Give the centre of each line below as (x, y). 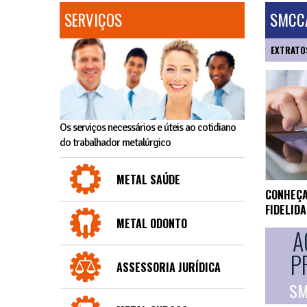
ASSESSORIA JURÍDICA (169, 268)
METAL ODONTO (152, 224)
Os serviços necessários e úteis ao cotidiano (148, 128)
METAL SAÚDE (148, 180)
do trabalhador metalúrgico (115, 143)
